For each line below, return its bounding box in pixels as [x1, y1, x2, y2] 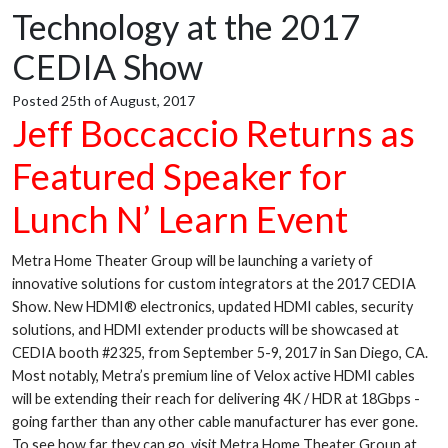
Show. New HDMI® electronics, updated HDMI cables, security [12, 297, 413, 315]
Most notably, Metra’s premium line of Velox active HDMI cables [12, 366, 415, 384]
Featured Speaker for [12, 153, 347, 198]
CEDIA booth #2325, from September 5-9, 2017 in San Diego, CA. [12, 343, 428, 361]
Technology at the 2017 [12, 5, 360, 47]
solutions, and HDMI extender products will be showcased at [12, 320, 399, 338]
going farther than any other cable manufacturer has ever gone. [12, 412, 418, 430]
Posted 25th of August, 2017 [12, 91, 195, 109]
